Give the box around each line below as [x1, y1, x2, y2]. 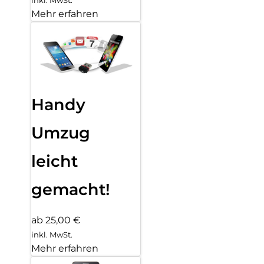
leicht [31, 151, 78, 171]
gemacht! [31, 179, 110, 199]
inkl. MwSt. [31, 230, 72, 240]
